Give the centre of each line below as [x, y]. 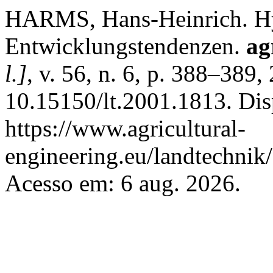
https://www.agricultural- [125, 128]
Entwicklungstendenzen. [126, 46]
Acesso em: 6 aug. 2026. [123, 183]
